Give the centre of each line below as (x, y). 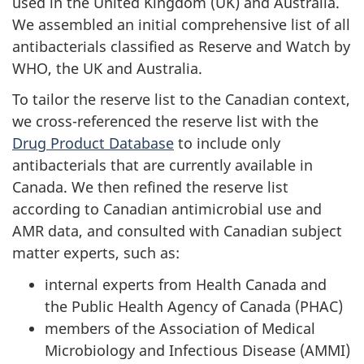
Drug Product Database (93, 143)
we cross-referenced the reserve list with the (165, 121)
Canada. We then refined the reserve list (150, 187)
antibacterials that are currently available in (162, 165)
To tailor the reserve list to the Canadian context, (181, 99)
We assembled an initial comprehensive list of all (181, 24)
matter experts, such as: (96, 253)
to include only (227, 143)
